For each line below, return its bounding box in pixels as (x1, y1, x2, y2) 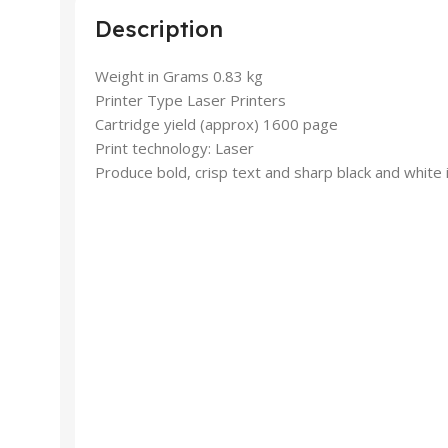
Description (95, 14, 223, 43)
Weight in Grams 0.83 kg (95, 65, 263, 86)
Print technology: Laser (95, 137, 254, 158)
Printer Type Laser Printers (95, 89, 286, 110)
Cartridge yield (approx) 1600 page (95, 113, 338, 134)
